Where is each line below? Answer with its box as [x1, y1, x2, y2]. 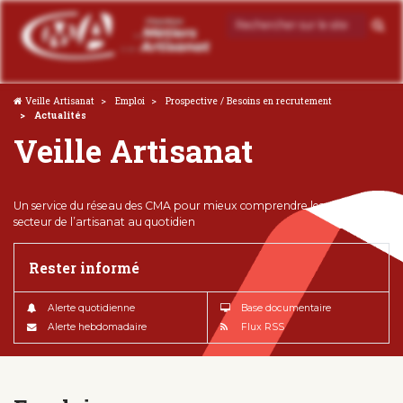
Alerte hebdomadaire [48, 320, 147, 333]
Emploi [115, 94, 145, 107]
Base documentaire [241, 301, 331, 314]
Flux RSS [241, 320, 284, 333]
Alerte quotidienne [48, 301, 135, 314]
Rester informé [28, 257, 139, 277]
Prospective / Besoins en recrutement [166, 94, 332, 107]
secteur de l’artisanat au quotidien [13, 214, 195, 228]
